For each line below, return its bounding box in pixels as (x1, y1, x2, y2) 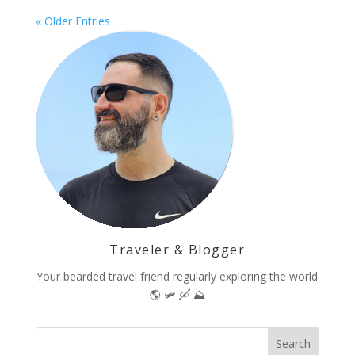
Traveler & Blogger (109, 241, 246, 259)
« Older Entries (35, 13, 110, 29)
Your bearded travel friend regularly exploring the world (36, 269, 319, 284)
